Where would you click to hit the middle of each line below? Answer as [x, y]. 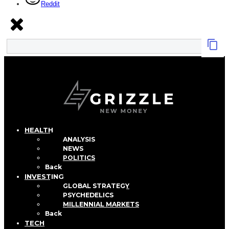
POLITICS [79, 157]
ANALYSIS [79, 139]
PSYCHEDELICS [88, 195]
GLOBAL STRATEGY [96, 186]
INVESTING [44, 176]
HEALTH [39, 130]
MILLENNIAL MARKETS [101, 204]
